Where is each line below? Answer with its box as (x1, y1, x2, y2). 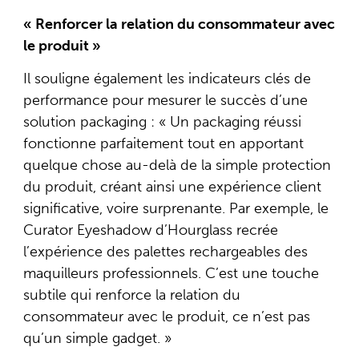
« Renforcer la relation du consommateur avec (22, 14, 335, 33)
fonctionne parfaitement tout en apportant (22, 135, 304, 153)
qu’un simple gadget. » (22, 329, 171, 348)
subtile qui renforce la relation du (22, 286, 240, 305)
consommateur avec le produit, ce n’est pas (22, 308, 310, 326)
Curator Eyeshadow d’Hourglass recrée (22, 221, 278, 240)
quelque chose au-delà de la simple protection (22, 156, 331, 175)
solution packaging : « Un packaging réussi (22, 113, 301, 131)
